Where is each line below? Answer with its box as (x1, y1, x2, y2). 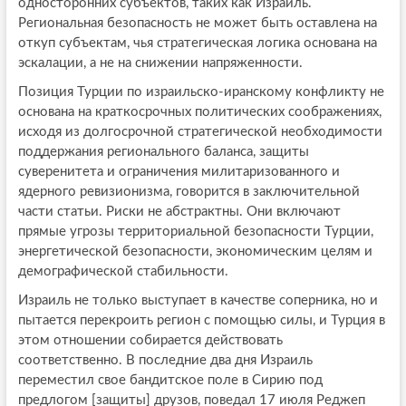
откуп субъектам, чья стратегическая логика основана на (17, 35, 377, 50)
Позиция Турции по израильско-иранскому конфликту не (17, 84, 384, 99)
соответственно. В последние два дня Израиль (17, 353, 313, 367)
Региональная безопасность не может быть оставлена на (17, 15, 377, 30)
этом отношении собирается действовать (17, 333, 283, 347)
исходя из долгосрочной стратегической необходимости (17, 124, 382, 139)
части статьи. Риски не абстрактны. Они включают (17, 204, 341, 218)
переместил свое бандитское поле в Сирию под (17, 372, 323, 387)
